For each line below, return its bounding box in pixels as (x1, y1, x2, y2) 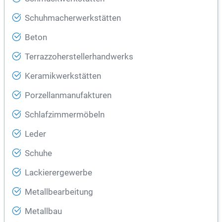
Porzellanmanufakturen (25, 91, 111, 101)
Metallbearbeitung (25, 187, 93, 197)
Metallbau (25, 207, 62, 217)
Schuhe (25, 149, 52, 159)
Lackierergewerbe (25, 168, 92, 178)
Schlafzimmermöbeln (25, 110, 105, 120)
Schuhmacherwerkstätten (25, 13, 121, 23)
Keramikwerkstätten (25, 71, 101, 81)
